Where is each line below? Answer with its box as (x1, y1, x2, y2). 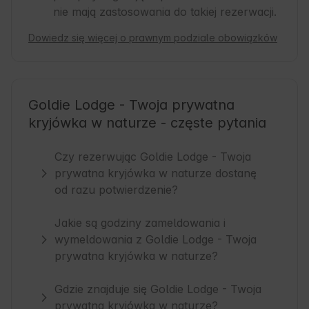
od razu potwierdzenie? (54, 183, 179, 197)
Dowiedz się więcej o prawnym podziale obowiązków (28, 32, 277, 44)
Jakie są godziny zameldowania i (54, 216, 226, 230)
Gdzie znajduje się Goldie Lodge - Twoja (54, 282, 262, 297)
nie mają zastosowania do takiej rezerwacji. (53, 5, 277, 19)
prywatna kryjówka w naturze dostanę (54, 166, 257, 181)
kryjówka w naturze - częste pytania (28, 114, 266, 132)
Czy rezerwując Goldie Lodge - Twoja (54, 150, 252, 164)
